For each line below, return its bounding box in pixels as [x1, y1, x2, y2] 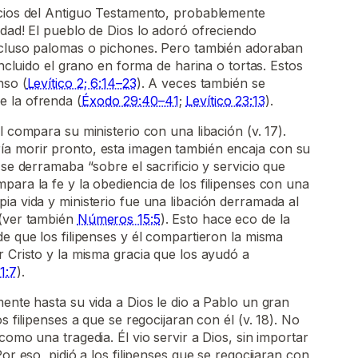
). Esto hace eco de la [160, 211, 290, 228]
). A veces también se [136, 75, 265, 92]
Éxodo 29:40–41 [81, 93, 179, 109]
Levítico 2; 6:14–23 [26, 75, 137, 92]
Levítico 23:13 [185, 93, 265, 109]
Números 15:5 [77, 211, 161, 228]
